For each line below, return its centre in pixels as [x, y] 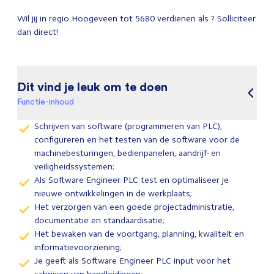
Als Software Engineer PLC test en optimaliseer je [131, 180]
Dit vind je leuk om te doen [92, 87]
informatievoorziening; [78, 247]
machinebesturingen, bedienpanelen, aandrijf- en [128, 153]
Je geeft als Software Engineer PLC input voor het [132, 261]
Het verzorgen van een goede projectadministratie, [134, 207]
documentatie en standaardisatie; [99, 220]
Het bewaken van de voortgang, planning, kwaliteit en [139, 234]
